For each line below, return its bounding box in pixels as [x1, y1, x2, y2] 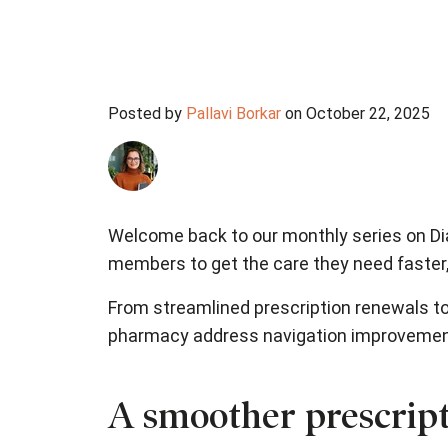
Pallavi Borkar [186, 104, 281, 124]
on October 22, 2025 [281, 104, 430, 124]
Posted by [108, 104, 182, 124]
